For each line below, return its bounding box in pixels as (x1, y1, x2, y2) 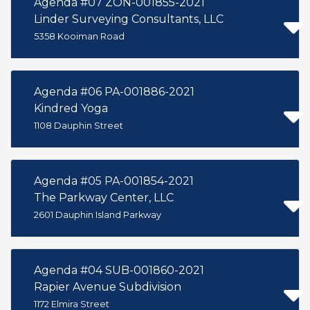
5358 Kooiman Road (34, 31, 125, 42)
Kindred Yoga (34, 102, 108, 115)
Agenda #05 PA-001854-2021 (34, 174, 197, 188)
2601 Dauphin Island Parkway (34, 210, 161, 220)
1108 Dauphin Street (34, 120, 123, 131)
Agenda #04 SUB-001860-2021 (34, 264, 207, 277)
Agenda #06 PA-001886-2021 (34, 85, 197, 98)
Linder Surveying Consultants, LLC (34, 12, 226, 26)
